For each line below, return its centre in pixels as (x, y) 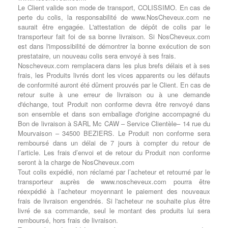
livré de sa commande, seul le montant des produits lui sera (114, 210)
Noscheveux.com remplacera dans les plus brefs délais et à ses (114, 65)
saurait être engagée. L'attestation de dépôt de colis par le (114, 27)
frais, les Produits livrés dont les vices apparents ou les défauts (114, 75)
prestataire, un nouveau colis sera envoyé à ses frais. (97, 56)
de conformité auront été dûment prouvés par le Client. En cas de (114, 85)
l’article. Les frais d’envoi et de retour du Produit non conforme (114, 152)
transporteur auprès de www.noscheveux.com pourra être (114, 181)
